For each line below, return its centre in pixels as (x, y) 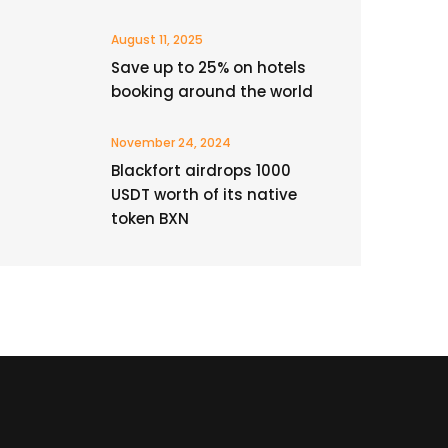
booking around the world (212, 91)
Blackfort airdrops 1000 (201, 170)
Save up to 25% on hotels (208, 67)
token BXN (150, 218)
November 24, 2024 (171, 142)
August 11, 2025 (157, 39)
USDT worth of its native (204, 194)
